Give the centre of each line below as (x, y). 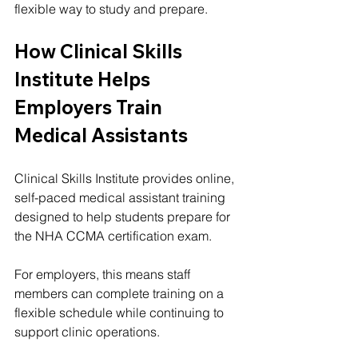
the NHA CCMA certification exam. (113, 235)
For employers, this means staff (104, 274)
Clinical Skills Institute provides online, (126, 178)
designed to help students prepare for (124, 216)
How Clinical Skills (100, 51)
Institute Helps (84, 79)
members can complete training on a (121, 293)
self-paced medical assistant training (121, 197)
